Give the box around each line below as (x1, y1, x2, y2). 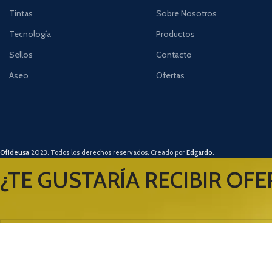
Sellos (9, 49, 33, 61)
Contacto (156, 49, 192, 61)
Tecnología (9, 29, 51, 40)
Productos (156, 29, 195, 40)
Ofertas (156, 70, 185, 81)
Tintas (9, 8, 33, 19)
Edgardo (186, 148, 212, 157)
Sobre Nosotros (156, 8, 217, 19)
